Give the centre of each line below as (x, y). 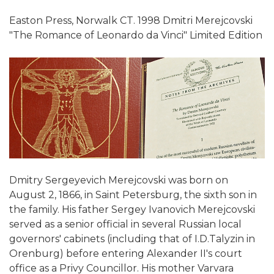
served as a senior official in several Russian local (125, 224)
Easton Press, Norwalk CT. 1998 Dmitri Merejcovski (131, 20)
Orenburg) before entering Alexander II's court (126, 253)
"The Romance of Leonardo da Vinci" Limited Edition (136, 35)
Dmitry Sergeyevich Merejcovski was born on (119, 180)
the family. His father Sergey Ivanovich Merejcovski (132, 209)
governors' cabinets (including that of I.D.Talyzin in (132, 239)
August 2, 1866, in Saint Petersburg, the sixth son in (133, 194)
